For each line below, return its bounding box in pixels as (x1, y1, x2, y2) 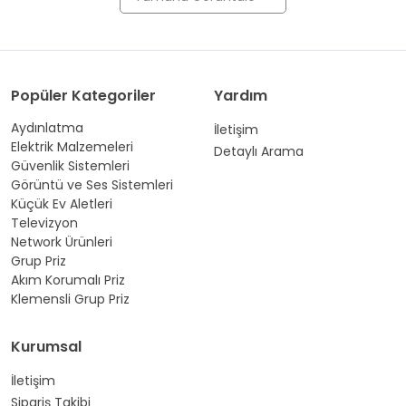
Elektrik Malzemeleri (11, 138, 133, 156)
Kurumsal (11, 336, 82, 357)
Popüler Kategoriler (11, 85, 156, 106)
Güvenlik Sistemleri (11, 157, 130, 175)
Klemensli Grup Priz (11, 290, 130, 308)
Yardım (214, 85, 267, 106)
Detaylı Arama (214, 142, 304, 160)
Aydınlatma (11, 119, 83, 137)
